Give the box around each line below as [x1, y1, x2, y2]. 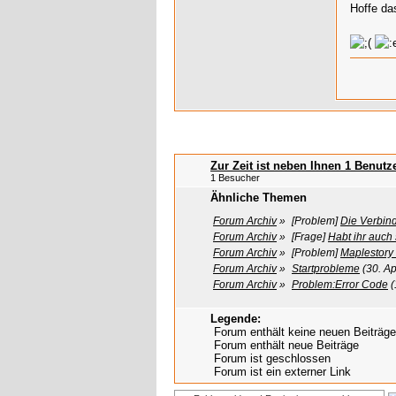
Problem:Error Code [292, 278, 388, 292]
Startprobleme [292, 263, 360, 276]
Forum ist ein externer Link [210, 365, 351, 379]
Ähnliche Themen [210, 191, 307, 205]
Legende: [210, 312, 261, 326]
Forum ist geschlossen [210, 352, 331, 366]
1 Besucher [210, 172, 260, 184]
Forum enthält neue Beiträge [210, 339, 359, 353]
